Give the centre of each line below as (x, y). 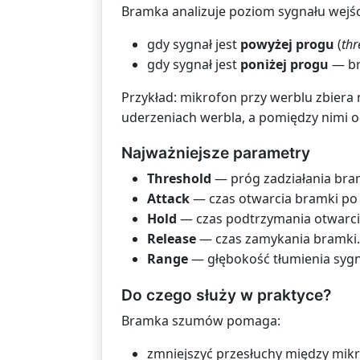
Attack (168, 199)
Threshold (179, 179)
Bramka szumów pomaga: (201, 320)
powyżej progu (287, 45)
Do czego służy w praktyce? (226, 295)
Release (172, 239)
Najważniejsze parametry (216, 153)
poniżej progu (284, 65)
